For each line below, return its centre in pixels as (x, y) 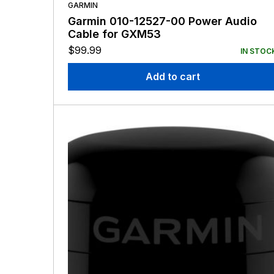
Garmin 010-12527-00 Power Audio (162, 21)
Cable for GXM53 (114, 34)
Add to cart (172, 77)
